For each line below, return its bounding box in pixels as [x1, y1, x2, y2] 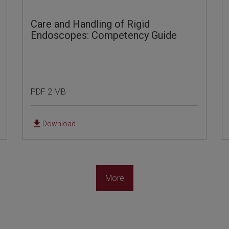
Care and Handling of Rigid [31, 17, 150, 30]
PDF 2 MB [31, 86, 66, 97]
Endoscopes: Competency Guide [31, 29, 177, 41]
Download [42, 119, 76, 128]
